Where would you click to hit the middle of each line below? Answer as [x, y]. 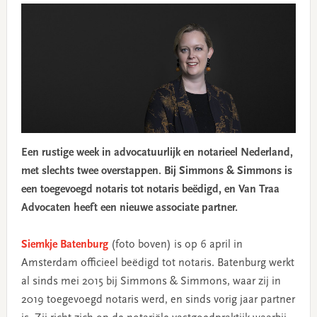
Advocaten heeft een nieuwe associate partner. [129, 208]
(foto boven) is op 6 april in [175, 245]
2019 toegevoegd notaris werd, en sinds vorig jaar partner [158, 300]
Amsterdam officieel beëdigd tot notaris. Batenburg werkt [157, 264]
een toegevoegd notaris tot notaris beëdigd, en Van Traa [150, 190]
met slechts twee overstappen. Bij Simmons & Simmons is [156, 172]
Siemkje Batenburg [64, 245]
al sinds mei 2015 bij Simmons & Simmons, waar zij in [151, 282]
